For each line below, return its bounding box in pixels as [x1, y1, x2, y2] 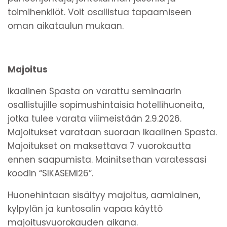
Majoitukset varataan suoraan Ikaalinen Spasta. [8, 126, 217, 138]
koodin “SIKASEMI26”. [8, 167, 98, 179]
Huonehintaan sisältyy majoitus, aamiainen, [8, 188, 200, 201]
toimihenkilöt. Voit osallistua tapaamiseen [8, 6, 192, 18]
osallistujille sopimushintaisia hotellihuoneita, [8, 98, 204, 111]
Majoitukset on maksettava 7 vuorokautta [8, 139, 191, 152]
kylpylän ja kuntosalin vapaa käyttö [8, 202, 163, 215]
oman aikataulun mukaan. [8, 19, 126, 32]
